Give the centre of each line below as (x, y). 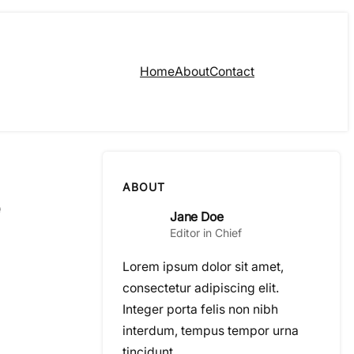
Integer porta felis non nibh (200, 310)
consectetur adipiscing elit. (201, 288)
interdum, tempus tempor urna (211, 331)
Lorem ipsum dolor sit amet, (203, 267)
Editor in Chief (206, 232)
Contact (232, 71)
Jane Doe (197, 217)
